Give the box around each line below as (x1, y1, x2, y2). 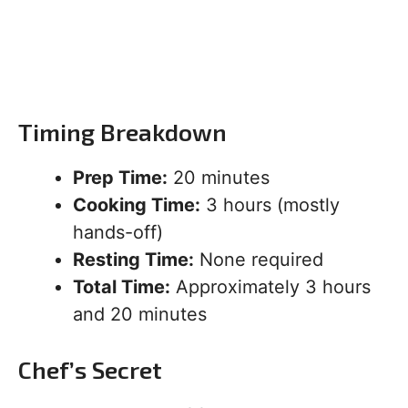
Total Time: (73, 276, 170, 298)
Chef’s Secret (18, 355, 162, 383)
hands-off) (73, 221, 163, 243)
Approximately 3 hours (170, 276, 371, 298)
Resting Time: (73, 249, 194, 270)
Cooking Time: (73, 194, 200, 216)
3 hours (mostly (200, 194, 340, 216)
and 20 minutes (73, 303, 207, 325)
